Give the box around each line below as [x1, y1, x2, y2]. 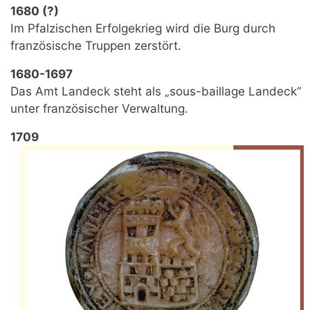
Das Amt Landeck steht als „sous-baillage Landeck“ [10, 84, 302, 99]
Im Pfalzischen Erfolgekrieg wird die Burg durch [10, 21, 275, 36]
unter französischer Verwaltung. [10, 101, 188, 116]
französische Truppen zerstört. [10, 38, 181, 53]
